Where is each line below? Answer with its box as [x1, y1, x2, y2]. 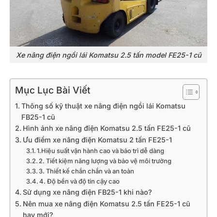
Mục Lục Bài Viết [15, 84, 91, 96]
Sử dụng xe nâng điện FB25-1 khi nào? [22, 188, 152, 197]
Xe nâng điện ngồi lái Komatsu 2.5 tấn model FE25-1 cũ [15, 50, 201, 59]
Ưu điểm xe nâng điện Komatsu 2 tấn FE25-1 [22, 136, 172, 144]
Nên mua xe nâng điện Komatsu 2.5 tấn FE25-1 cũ [22, 200, 190, 208]
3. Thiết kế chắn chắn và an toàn [39, 167, 135, 175]
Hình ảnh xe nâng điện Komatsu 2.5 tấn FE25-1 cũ [22, 124, 191, 133]
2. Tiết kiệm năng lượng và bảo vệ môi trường [39, 157, 172, 165]
